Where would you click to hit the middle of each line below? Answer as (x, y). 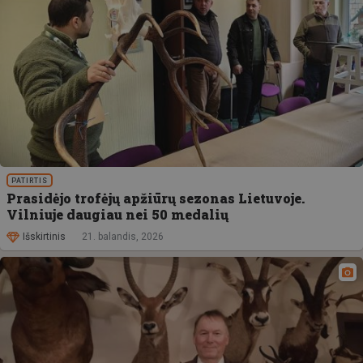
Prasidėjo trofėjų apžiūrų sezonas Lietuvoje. (156, 198)
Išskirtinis (44, 237)
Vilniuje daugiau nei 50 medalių (117, 214)
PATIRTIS (30, 180)
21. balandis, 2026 (123, 237)
